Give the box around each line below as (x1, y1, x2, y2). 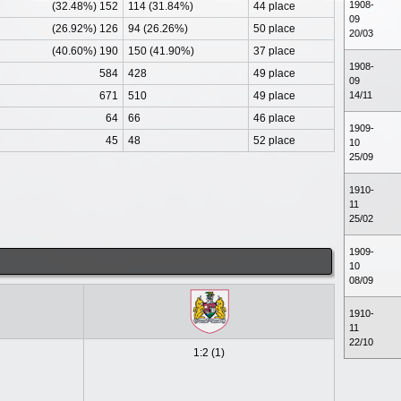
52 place (253, 134, 295, 147)
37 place (253, 45, 295, 57)
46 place (253, 112, 295, 124)
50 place (253, 22, 295, 35)
